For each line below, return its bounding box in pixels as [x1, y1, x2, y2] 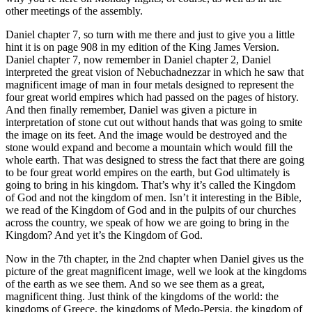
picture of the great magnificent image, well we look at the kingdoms [6, 265, 306, 277]
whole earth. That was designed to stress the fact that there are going [6, 153, 304, 166]
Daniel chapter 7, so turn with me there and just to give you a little [6, 28, 295, 40]
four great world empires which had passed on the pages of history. [6, 91, 299, 103]
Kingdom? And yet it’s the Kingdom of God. [6, 228, 203, 241]
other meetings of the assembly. [6, 4, 143, 17]
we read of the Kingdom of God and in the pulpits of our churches [6, 203, 296, 216]
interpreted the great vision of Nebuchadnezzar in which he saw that [6, 65, 304, 78]
